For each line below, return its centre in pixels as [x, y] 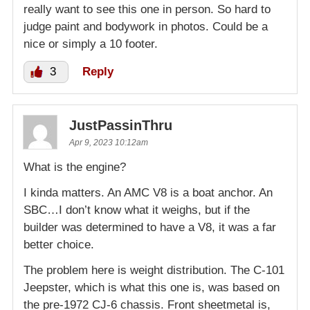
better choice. [59, 245]
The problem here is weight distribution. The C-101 [154, 271]
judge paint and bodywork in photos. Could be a [146, 27]
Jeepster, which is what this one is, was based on [152, 288]
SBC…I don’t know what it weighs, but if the [137, 210]
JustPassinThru [121, 126]
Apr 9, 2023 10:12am [109, 143]
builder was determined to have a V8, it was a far [150, 228]
